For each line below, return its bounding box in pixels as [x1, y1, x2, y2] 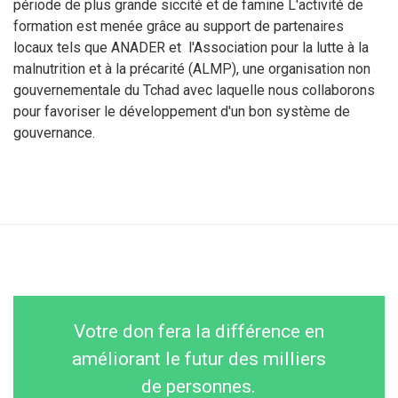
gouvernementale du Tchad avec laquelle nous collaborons [13, 82, 375, 99]
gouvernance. [13, 124, 95, 142]
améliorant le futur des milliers [71, 348, 326, 370]
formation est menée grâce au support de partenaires [13, 18, 344, 36]
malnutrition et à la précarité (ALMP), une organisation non [13, 60, 370, 78]
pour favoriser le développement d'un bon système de [13, 103, 350, 121]
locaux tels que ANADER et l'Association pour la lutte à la [13, 39, 369, 57]
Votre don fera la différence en [73, 321, 324, 343]
